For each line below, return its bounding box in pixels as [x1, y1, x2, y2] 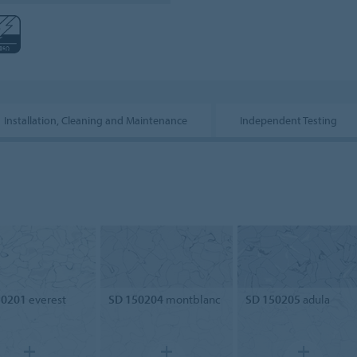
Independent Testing [240, 113, 337, 127]
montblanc [163, 291, 221, 307]
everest [25, 291, 66, 307]
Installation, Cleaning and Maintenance [4, 113, 187, 127]
